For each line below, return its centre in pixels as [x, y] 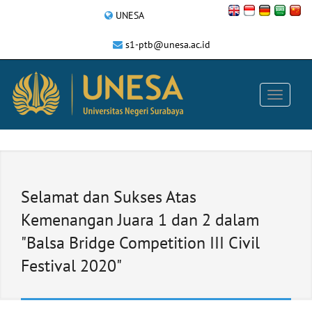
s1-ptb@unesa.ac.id [167, 45]
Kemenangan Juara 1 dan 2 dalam [140, 220]
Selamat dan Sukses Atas [109, 197]
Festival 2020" [71, 266]
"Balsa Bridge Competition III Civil [140, 243]
